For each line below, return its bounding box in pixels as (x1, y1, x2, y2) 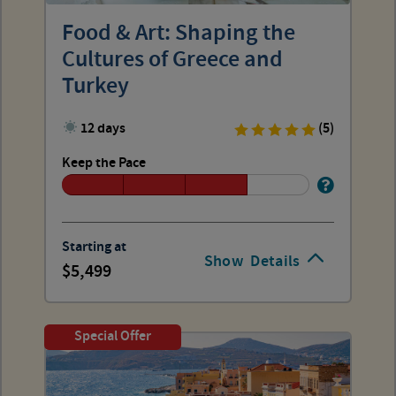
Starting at (62, 238, 126, 256)
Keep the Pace (62, 153, 146, 172)
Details (250, 250, 301, 272)
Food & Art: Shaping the (62, 18, 295, 49)
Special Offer (73, 327, 151, 346)
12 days (80, 118, 126, 138)
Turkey (62, 71, 129, 102)
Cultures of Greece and (62, 44, 283, 75)
